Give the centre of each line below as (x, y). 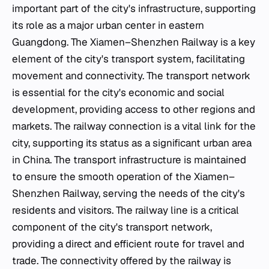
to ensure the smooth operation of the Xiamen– (123, 176)
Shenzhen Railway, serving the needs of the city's (128, 193)
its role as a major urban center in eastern (108, 25)
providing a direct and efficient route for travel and (128, 243)
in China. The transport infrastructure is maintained (129, 159)
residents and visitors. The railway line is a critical (125, 210)
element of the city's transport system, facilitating (128, 59)
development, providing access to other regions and (134, 109)
